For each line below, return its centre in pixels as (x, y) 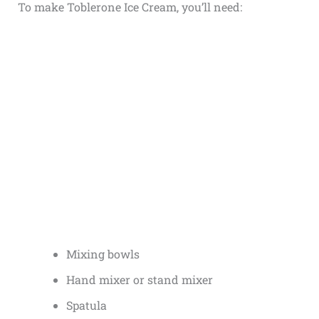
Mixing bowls (103, 253)
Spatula (86, 305)
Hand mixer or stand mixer (139, 279)
